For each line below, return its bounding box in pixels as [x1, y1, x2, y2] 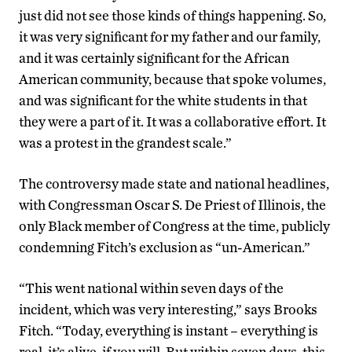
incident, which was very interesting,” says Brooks [19, 301, 317, 318]
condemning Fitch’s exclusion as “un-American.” [19, 239, 310, 256]
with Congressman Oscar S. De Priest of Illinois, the [19, 196, 326, 214]
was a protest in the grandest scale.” [19, 134, 232, 152]
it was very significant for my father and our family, [19, 28, 321, 46]
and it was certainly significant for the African [19, 49, 289, 67]
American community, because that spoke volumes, [19, 71, 326, 88]
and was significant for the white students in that [19, 92, 307, 109]
